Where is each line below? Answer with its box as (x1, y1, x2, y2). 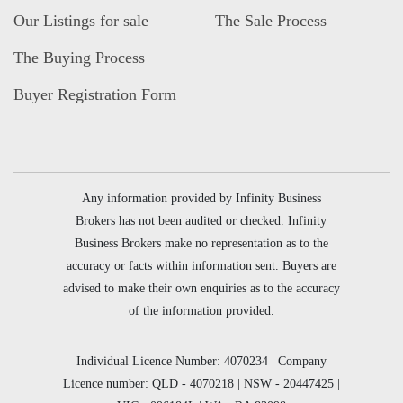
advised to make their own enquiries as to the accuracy (62, 281, 340, 295)
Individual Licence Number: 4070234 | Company (76, 354, 327, 368)
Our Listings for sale (13, 11, 148, 30)
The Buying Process (13, 48, 145, 67)
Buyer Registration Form (13, 85, 176, 103)
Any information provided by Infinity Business (81, 191, 321, 205)
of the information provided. (128, 303, 274, 318)
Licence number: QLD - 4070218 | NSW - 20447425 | (62, 376, 340, 390)
